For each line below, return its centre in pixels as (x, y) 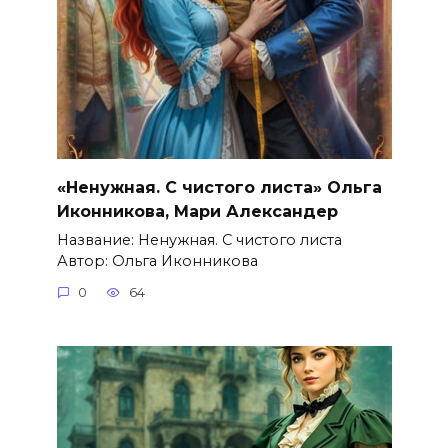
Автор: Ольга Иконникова (157, 260)
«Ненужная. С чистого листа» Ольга (219, 187)
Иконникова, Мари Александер (197, 211)
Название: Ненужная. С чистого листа (199, 239)
